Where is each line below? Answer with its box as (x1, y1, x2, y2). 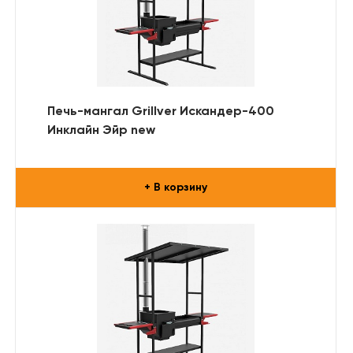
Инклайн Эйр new (47, 124, 155, 137)
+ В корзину (144, 181, 207, 193)
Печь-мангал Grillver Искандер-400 (47, 105, 274, 118)
